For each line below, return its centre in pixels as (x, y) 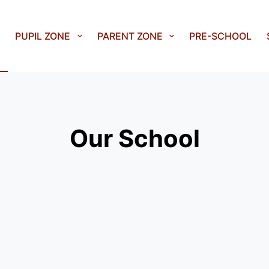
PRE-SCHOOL (220, 36)
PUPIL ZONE (43, 36)
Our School (134, 138)
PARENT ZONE (130, 36)
